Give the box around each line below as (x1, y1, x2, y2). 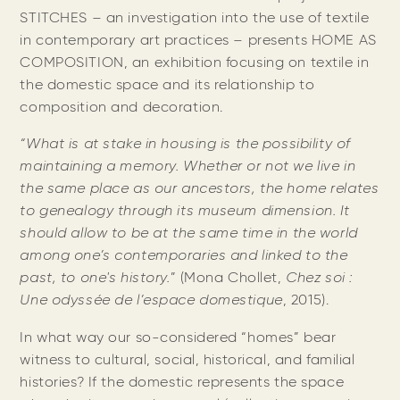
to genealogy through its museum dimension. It (20, 204, 351, 220)
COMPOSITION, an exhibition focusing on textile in (20, 55, 370, 71)
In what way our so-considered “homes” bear (20, 329, 337, 346)
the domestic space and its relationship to (20, 78, 315, 94)
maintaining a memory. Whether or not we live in (20, 159, 356, 175)
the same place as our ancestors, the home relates (20, 181, 379, 197)
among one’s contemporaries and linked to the (20, 248, 348, 264)
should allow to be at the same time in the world (20, 226, 358, 242)
